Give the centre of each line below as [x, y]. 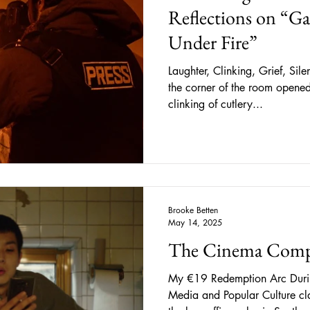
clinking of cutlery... [216, 104]
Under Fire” [213, 42]
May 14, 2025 [195, 222]
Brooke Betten [193, 210]
